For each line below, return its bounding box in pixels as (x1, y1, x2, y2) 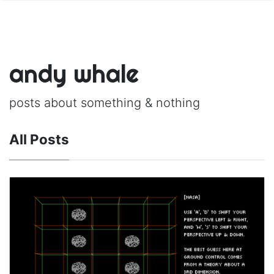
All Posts (9, 131, 69, 147)
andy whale (9, 59, 139, 89)
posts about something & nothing (9, 95, 200, 110)
